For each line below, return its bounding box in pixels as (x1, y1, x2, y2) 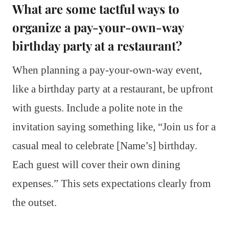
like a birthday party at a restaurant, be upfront (12, 82, 213, 95)
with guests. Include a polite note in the (12, 101, 182, 114)
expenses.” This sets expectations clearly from (12, 177, 211, 190)
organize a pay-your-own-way (12, 18, 184, 35)
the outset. (12, 196, 57, 209)
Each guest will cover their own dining (12, 158, 180, 171)
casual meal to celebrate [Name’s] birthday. (12, 139, 197, 152)
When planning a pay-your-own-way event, (12, 63, 202, 76)
